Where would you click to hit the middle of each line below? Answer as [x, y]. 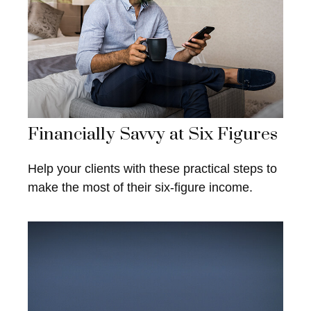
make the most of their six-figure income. [140, 188]
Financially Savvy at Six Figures [153, 135]
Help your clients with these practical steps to [152, 169]
